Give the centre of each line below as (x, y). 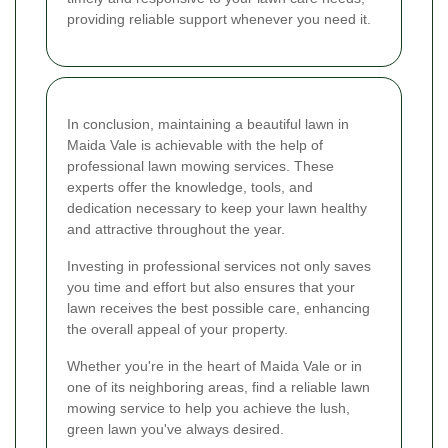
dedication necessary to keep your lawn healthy (217, 207)
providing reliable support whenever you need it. (219, 18)
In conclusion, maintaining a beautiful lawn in (208, 123)
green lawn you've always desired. (175, 428)
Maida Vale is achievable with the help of (195, 144)
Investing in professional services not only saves (219, 265)
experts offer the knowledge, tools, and (190, 186)
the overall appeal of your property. (177, 328)
